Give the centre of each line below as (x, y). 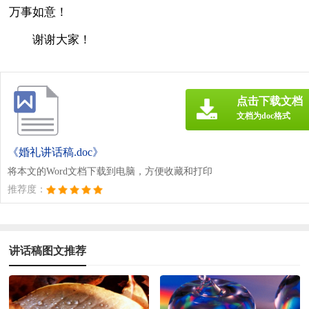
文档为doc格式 (263, 116)
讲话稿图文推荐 (48, 250)
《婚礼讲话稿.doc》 (56, 152)
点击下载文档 (270, 101)
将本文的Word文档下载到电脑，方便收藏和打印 (110, 171)
